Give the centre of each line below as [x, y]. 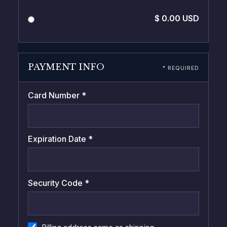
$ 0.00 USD [177, 18]
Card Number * [57, 95]
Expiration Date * [60, 139]
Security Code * [58, 183]
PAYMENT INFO [66, 67]
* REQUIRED [181, 68]
